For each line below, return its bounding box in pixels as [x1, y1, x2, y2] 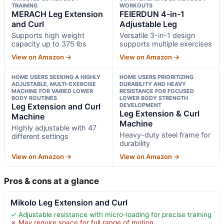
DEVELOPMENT [119, 101, 161, 108]
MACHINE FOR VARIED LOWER [11, 87, 93, 94]
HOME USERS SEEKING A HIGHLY [11, 73, 100, 80]
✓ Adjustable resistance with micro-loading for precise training [10, 210, 211, 218]
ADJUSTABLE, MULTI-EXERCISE [11, 80, 96, 87]
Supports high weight [11, 30, 84, 39]
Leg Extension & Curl [119, 108, 199, 118]
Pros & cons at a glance [4, 175, 99, 186]
